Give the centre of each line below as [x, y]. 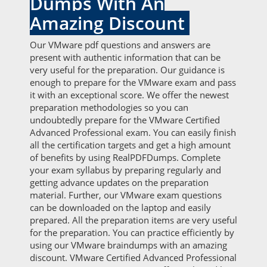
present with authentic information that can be [125, 57]
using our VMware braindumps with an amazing [128, 245]
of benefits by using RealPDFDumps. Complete [125, 157]
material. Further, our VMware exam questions [126, 195]
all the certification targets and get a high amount [130, 145]
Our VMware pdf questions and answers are [120, 45]
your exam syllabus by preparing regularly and [125, 170]
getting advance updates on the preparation [119, 182]
